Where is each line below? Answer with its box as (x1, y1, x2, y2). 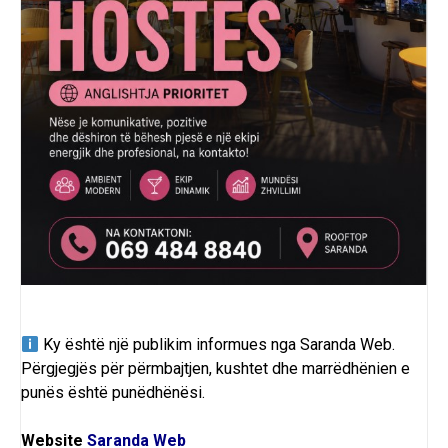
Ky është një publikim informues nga (39, 335, 301, 355)
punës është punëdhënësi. (21, 383, 205, 403)
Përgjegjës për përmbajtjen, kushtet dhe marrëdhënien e (21, 359, 410, 379)
